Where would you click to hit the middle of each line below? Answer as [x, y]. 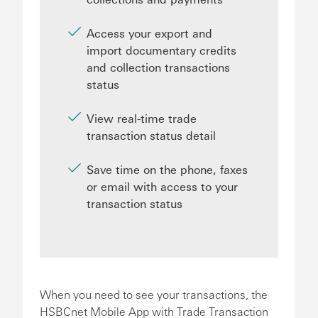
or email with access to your [162, 186]
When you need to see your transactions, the [154, 294]
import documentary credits [161, 50]
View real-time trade [142, 118]
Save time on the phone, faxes [167, 169]
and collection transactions [158, 67]
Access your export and [149, 33]
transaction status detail [151, 135]
